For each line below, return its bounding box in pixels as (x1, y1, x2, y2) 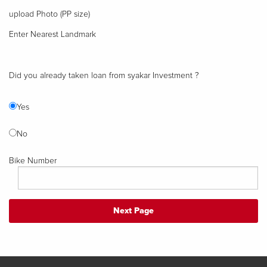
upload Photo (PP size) (9, 10, 90, 18)
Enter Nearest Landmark (9, 30, 96, 39)
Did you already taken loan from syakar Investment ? (9, 71, 199, 80)
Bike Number (9, 156, 57, 165)
